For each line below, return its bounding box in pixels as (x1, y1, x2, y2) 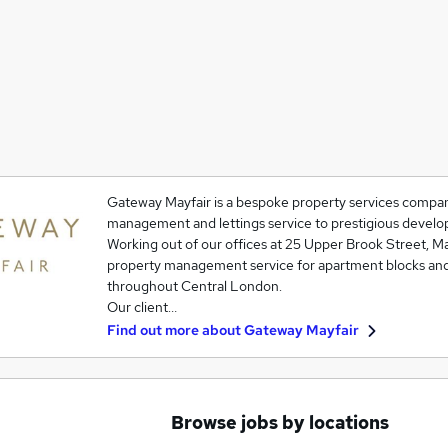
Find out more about (106, 321, 244, 339)
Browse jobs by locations (171, 411, 389, 434)
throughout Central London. (106, 277, 282, 295)
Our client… (106, 298, 177, 316)
